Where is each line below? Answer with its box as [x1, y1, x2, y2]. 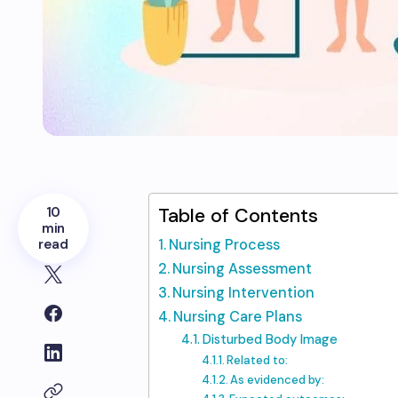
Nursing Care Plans [173, 307, 303, 326]
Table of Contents [158, 203, 318, 228]
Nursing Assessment [172, 259, 313, 278]
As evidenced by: [230, 372, 325, 387]
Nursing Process [169, 235, 281, 254]
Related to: [227, 353, 289, 368]
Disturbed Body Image [202, 330, 338, 348]
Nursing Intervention [172, 283, 315, 302]
